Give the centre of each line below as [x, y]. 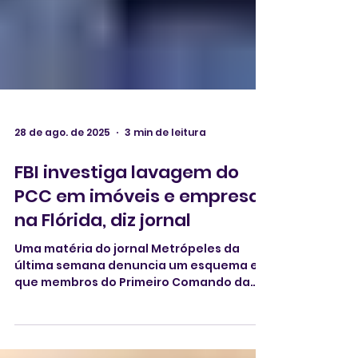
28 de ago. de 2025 [62, 211]
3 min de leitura [165, 211]
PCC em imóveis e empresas [142, 274]
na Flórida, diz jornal [103, 298]
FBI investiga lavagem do [127, 251]
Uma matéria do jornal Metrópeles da [127, 327]
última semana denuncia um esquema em [142, 344]
